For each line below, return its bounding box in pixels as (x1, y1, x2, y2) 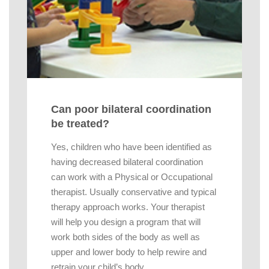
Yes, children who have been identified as (51, 142, 212, 153)
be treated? (51, 116, 109, 130)
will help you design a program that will (51, 217, 201, 228)
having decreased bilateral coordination (51, 157, 203, 168)
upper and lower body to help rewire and (51, 247, 207, 258)
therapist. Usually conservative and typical (51, 187, 216, 198)
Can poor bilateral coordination (51, 102, 211, 115)
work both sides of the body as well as (51, 232, 200, 243)
